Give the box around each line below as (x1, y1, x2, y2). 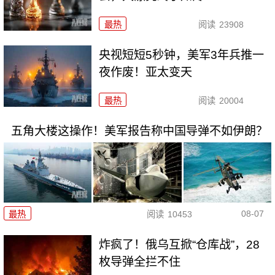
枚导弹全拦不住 (99, 255, 181, 269)
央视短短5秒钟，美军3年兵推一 (99, 48, 265, 62)
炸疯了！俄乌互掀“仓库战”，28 (99, 238, 260, 252)
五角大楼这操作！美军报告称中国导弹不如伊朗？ (10, 124, 268, 137)
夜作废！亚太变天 (99, 66, 193, 79)
